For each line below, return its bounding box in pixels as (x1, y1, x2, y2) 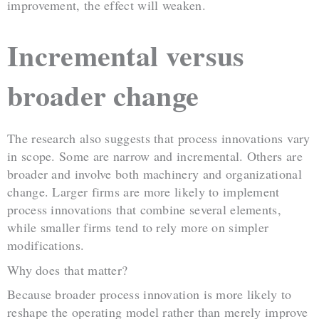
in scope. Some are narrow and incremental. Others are (7, 147, 303, 164)
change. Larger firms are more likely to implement (7, 182, 280, 200)
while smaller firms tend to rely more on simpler (7, 218, 269, 236)
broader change (7, 73, 199, 116)
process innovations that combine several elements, (7, 200, 281, 218)
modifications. (7, 236, 85, 253)
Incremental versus (7, 33, 245, 76)
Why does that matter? (7, 261, 128, 278)
